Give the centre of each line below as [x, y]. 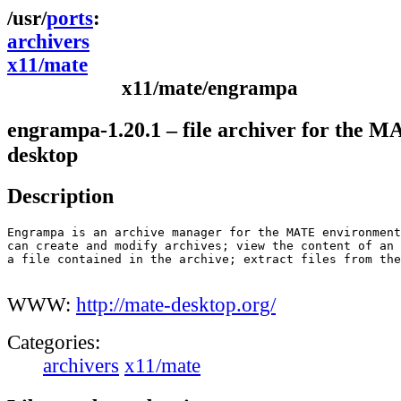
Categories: [54, 343]
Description [60, 196]
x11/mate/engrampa [210, 88]
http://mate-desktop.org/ [176, 305]
